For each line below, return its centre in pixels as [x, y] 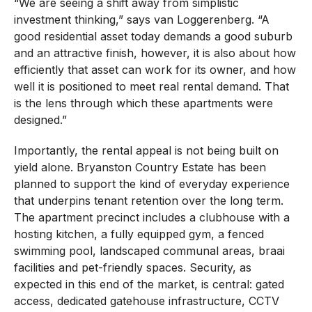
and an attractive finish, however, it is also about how [155, 53]
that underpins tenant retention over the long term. [148, 200]
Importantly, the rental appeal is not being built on [146, 150]
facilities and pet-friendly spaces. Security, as [132, 267]
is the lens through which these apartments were [143, 103]
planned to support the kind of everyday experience [151, 184]
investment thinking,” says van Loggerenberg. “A [141, 19]
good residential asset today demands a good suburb [153, 36]
